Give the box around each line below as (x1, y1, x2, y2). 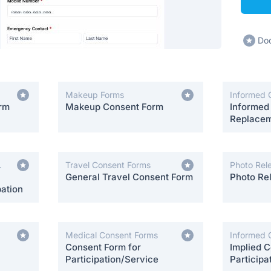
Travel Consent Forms (65, 160, 151, 170)
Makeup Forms (65, 90, 124, 100)
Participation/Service (65, 253, 158, 265)
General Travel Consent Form (65, 171, 193, 183)
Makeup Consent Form (65, 101, 163, 113)
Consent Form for (65, 241, 141, 253)
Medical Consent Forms (65, 230, 158, 240)
